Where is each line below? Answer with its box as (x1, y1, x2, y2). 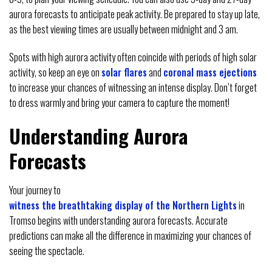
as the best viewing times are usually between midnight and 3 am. (9, 22, 238, 37)
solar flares (101, 65, 147, 80)
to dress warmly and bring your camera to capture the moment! (9, 95, 229, 110)
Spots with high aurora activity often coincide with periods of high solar (9, 50, 257, 65)
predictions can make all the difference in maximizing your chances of (9, 228, 251, 243)
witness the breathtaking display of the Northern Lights (9, 198, 237, 213)
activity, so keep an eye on (9, 65, 101, 80)
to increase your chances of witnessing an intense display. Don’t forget (9, 80, 257, 95)
